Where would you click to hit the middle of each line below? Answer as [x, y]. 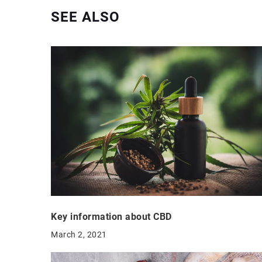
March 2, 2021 [79, 235]
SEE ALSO [85, 17]
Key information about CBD [111, 217]
